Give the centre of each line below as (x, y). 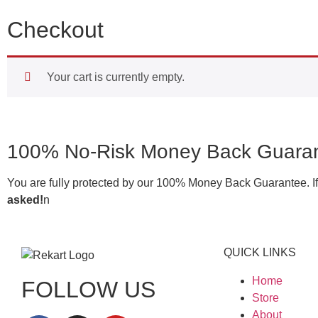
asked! (25, 200)
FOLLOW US (88, 290)
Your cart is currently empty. (116, 77)
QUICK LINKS (260, 253)
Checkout (55, 30)
